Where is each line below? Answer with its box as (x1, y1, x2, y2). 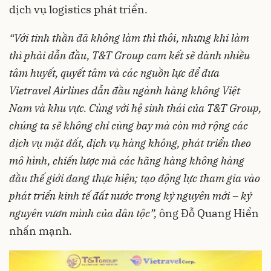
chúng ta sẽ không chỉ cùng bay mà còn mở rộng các (9, 118, 248, 132)
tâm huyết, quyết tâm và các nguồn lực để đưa (9, 65, 220, 80)
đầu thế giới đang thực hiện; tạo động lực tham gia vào (9, 171, 260, 185)
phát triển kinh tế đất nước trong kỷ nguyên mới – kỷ (9, 188, 252, 203)
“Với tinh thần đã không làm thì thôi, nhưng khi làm (9, 30, 249, 45)
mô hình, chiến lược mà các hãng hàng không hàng (9, 153, 244, 168)
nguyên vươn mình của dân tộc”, (9, 206, 157, 220)
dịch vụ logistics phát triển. (9, 2, 148, 16)
